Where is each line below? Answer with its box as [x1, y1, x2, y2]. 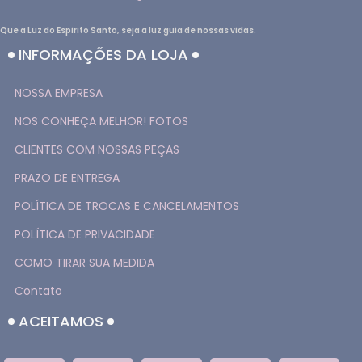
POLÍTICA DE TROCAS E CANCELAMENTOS [15, 197, 239, 214]
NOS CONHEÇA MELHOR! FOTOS [15, 112, 188, 129]
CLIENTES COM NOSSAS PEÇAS [15, 141, 179, 158]
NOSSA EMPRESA [15, 84, 103, 101]
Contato [15, 282, 62, 299]
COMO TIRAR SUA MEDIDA [15, 254, 154, 271]
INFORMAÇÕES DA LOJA [19, 44, 188, 65]
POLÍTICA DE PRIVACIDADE [15, 225, 155, 242]
